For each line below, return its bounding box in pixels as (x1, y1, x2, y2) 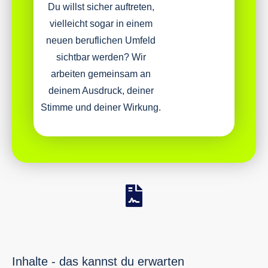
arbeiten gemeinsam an (51, 69, 151, 80)
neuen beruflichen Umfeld (46, 35, 156, 46)
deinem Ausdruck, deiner (48, 86, 154, 96)
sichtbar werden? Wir (56, 52, 146, 63)
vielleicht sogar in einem (49, 19, 153, 29)
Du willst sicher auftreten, (47, 2, 154, 13)
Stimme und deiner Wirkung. (41, 102, 161, 113)
